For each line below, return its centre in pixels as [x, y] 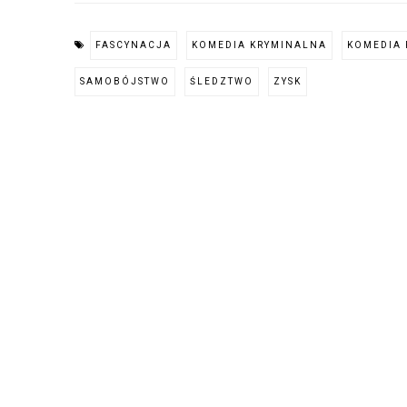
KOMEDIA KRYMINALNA [259, 45]
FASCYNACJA [134, 45]
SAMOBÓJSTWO [125, 81]
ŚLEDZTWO [222, 81]
